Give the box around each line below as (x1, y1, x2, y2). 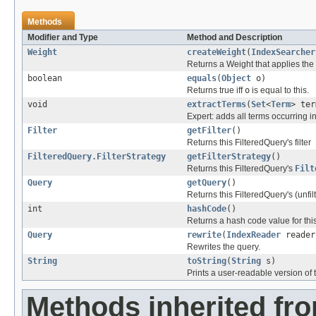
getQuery (187, 177, 226, 188)
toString (187, 255, 226, 266)
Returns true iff (187, 85, 245, 95)
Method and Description (187, 32, 282, 42)
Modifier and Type (28, 32, 98, 42)
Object (221, 73, 251, 83)
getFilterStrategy (187, 151, 271, 162)
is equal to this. (250, 85, 309, 95)
